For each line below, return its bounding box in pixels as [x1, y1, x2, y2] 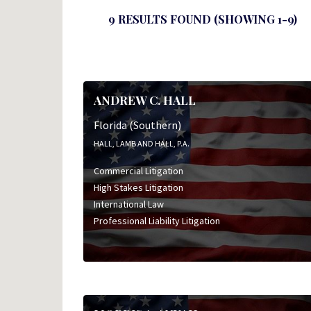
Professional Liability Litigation [93, 214, 220, 227]
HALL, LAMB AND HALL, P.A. [93, 137, 190, 149]
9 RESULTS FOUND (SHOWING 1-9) [108, 11, 297, 26]
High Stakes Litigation [93, 180, 183, 194]
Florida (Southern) [93, 117, 181, 132]
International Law [93, 197, 164, 210]
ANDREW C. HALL [93, 92, 196, 108]
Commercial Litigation [93, 164, 183, 177]
